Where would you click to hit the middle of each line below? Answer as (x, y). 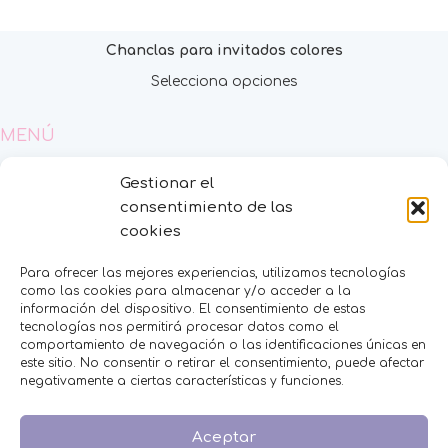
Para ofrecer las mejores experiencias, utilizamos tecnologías (212, 273)
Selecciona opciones (224, 81)
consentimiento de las (206, 207)
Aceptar (224, 437)
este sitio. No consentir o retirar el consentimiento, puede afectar (222, 363)
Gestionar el (167, 183)
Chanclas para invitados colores (224, 50)
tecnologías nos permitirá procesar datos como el (179, 327)
